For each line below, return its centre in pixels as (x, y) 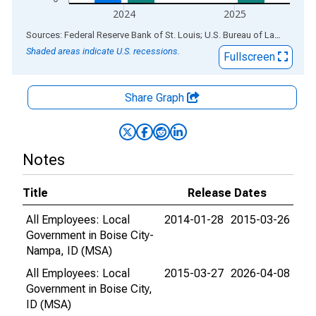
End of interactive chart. (70, 34)
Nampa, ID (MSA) (69, 251)
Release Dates (227, 193)
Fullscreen (251, 57)
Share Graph (156, 98)
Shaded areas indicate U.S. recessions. (103, 51)
